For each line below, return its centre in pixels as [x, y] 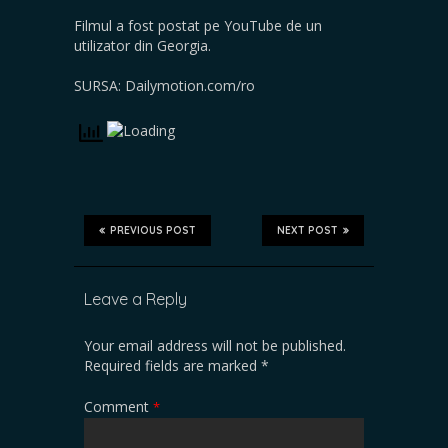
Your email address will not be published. [215, 345]
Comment [118, 406]
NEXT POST [307, 230]
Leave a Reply [135, 298]
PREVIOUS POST [153, 230]
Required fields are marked [172, 365]
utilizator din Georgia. [142, 45]
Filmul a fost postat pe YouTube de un [198, 25]
